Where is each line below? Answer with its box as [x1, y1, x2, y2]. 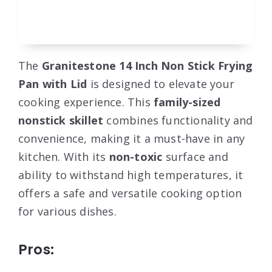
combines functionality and [103, 113, 253, 127]
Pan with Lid [18, 76, 87, 91]
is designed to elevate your [87, 76, 235, 91]
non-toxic [109, 149, 163, 164]
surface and [162, 149, 228, 164]
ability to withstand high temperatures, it [18, 168, 243, 182]
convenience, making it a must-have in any [18, 131, 245, 146]
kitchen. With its [18, 149, 109, 164]
